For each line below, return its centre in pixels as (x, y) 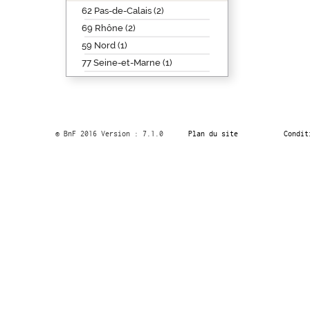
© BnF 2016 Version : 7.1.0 (109, 134)
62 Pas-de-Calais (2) (122, 11)
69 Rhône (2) (108, 28)
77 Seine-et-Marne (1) (127, 63)
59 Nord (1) (104, 45)
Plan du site (213, 134)
